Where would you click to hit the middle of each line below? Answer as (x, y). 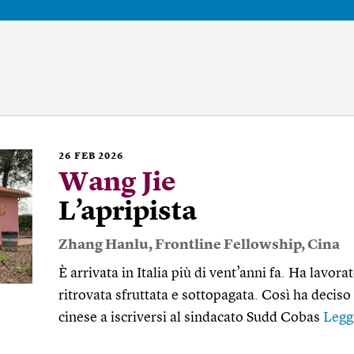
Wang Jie (117, 183)
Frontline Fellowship (228, 245)
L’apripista (128, 213)
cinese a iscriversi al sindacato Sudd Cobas (191, 318)
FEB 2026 (99, 156)
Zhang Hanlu (104, 245)
